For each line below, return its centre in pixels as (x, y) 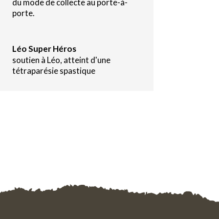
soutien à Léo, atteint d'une (61, 60)
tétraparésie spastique (54, 70)
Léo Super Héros (44, 48)
